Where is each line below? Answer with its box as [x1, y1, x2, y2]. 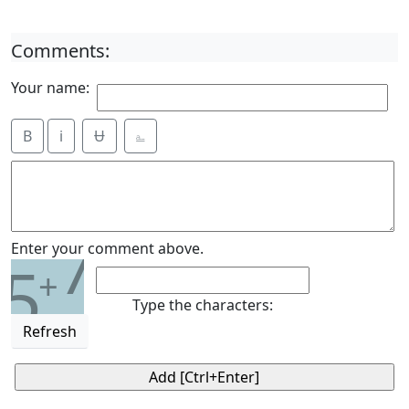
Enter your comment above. [11, 238, 204, 258]
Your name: [11, 78, 89, 98]
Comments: [11, 38, 110, 63]
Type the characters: [132, 295, 273, 315]
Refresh [23, 321, 77, 341]
